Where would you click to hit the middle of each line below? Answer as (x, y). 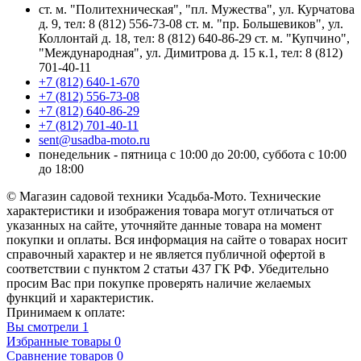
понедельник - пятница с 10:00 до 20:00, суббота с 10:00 (193, 154)
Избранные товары (59, 341)
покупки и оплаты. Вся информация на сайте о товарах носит (177, 239)
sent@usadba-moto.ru (94, 139)
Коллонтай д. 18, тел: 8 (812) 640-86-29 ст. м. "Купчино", (194, 38)
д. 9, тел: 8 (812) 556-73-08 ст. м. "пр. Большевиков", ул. (191, 23)
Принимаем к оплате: (66, 312)
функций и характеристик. (80, 297)
